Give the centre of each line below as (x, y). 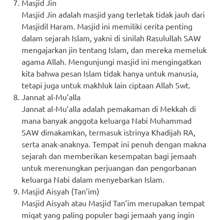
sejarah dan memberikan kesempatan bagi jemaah (109, 155)
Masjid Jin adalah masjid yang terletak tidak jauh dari (113, 14)
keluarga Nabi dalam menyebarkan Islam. (93, 179)
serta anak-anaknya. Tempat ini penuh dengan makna (114, 144)
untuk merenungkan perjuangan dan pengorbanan (109, 167)
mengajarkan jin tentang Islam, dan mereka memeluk (114, 49)
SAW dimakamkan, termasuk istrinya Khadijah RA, (109, 132)
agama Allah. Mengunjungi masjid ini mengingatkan (111, 61)
